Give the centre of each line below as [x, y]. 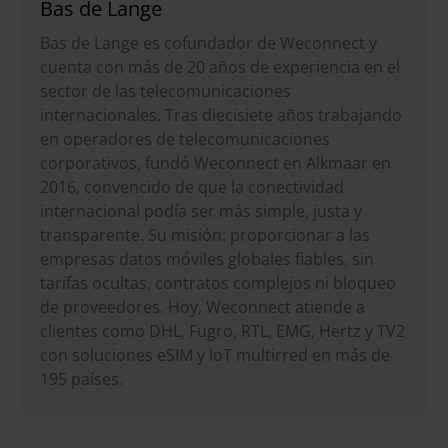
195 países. [81, 378]
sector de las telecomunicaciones [165, 90]
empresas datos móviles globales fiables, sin [207, 258]
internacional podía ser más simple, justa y [201, 210]
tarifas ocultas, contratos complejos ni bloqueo [218, 282]
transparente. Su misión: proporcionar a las [205, 234]
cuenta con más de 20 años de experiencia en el [220, 66]
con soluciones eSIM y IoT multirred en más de [215, 354]
